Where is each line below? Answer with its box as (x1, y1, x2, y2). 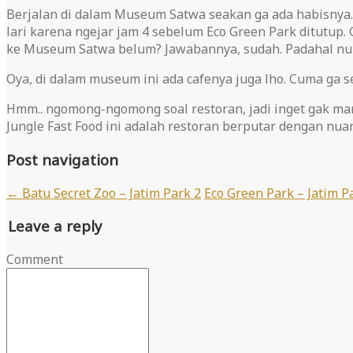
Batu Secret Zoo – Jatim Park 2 (19, 184, 201, 202)
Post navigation (6, 149, 118, 169)
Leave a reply (8, 216, 102, 236)
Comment (6, 251, 63, 269)
